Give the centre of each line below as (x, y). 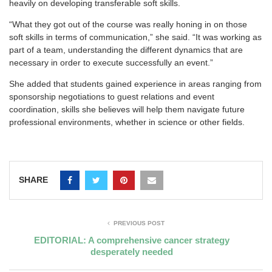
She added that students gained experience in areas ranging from (135, 84)
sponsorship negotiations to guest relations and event (112, 97)
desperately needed (131, 252)
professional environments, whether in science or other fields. (127, 122)
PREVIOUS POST (139, 223)
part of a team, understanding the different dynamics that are (126, 50)
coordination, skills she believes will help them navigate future (127, 110)
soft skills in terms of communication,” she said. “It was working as (135, 37)
